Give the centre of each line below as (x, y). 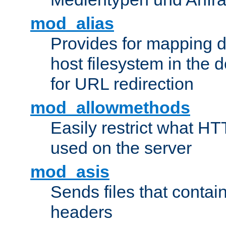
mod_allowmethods (110, 108)
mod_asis (70, 172)
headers (81, 212)
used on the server (121, 148)
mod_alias (72, 23)
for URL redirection (122, 84)
